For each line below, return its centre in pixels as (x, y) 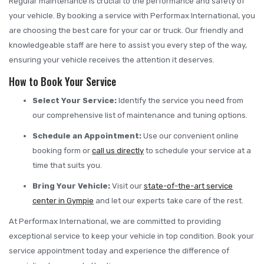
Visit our (127, 186)
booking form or (62, 151)
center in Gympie (63, 201)
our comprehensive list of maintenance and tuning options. (140, 115)
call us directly (118, 151)
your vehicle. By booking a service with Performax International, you (132, 16)
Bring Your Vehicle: (71, 186)
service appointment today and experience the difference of (119, 251)
